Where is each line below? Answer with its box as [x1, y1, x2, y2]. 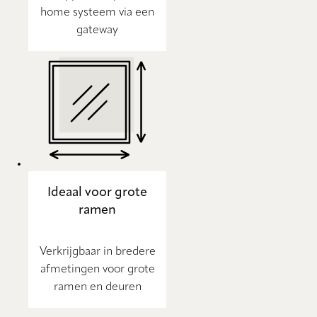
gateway [76, 24, 118, 36]
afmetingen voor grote [40, 264, 155, 276]
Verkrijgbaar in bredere [39, 246, 156, 258]
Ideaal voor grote [47, 185, 147, 199]
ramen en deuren [53, 282, 142, 294]
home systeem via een [40, 6, 154, 18]
